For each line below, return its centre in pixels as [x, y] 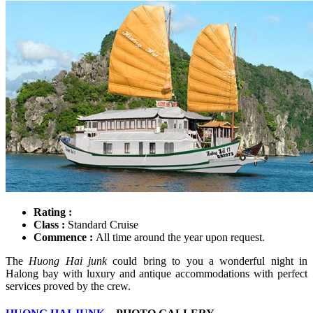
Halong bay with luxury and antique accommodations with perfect [156, 273]
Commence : [63, 237]
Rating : [53, 212]
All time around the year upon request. [180, 237]
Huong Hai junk [68, 261]
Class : [49, 224]
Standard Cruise [102, 224]
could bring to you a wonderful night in [208, 261]
